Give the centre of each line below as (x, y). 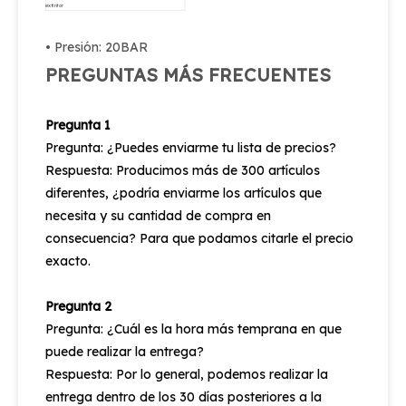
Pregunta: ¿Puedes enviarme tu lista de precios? (191, 147)
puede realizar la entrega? (125, 351)
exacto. (68, 261)
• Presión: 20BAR (97, 47)
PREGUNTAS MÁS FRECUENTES (188, 74)
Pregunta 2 (78, 306)
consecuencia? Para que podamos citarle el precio (199, 238)
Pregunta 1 (78, 125)
